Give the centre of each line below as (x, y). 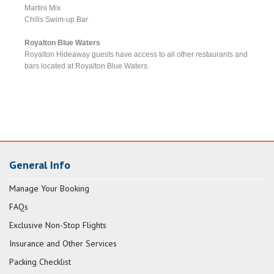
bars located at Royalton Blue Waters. (87, 66)
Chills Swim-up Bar (57, 19)
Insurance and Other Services (63, 244)
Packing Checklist (40, 262)
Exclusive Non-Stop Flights (58, 225)
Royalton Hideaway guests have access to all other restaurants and (136, 54)
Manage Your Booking (49, 189)
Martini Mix (43, 8)
